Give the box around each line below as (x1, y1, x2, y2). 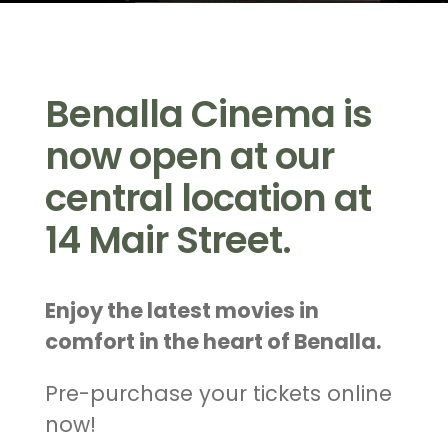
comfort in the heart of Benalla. (44, 326, 381, 356)
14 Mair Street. (44, 213, 291, 266)
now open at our (44, 129, 334, 182)
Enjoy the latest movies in (44, 295, 319, 325)
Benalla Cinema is (44, 87, 372, 140)
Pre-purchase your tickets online (44, 378, 392, 408)
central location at (44, 171, 371, 224)
